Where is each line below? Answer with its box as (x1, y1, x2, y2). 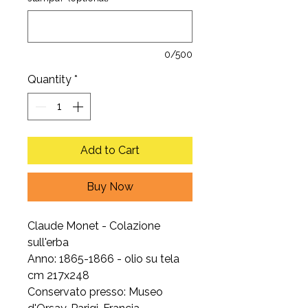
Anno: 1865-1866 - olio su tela (27, 252, 179, 265)
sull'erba (27, 236, 69, 249)
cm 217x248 (27, 269, 89, 282)
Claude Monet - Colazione (27, 219, 160, 232)
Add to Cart (80, 144, 140, 157)
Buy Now (87, 180, 133, 193)
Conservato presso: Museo (27, 285, 163, 298)
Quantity (27, 73, 71, 86)
